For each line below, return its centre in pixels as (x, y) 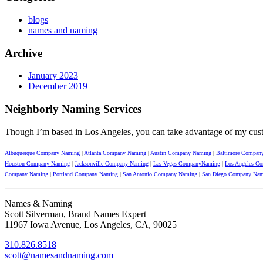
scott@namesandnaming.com (59, 255)
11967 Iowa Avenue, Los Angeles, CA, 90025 (91, 224)
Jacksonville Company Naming (112, 163)
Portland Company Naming (85, 174)
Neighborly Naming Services (73, 109)
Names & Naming (38, 203)
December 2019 (58, 86)
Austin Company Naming (181, 153)
